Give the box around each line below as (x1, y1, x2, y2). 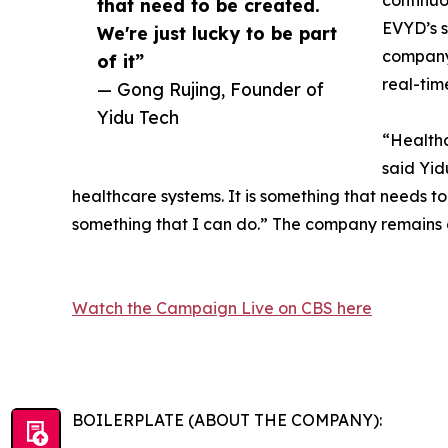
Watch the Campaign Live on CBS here (72, 298, 372, 318)
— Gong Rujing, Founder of (97, 78, 324, 100)
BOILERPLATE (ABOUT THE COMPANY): (72, 410, 382, 430)
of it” (97, 50, 144, 72)
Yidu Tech (97, 106, 179, 128)
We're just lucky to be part (97, 22, 337, 44)
